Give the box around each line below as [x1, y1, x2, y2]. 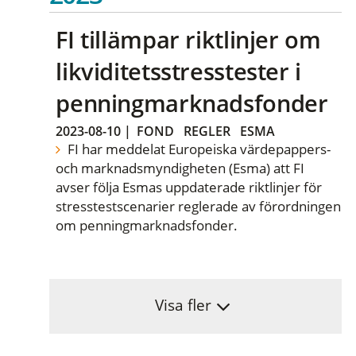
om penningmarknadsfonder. [56, 215, 238, 234]
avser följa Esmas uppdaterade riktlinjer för [56, 177, 323, 196]
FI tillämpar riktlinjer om [56, 24, 321, 56]
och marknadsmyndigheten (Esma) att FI [56, 158, 305, 177]
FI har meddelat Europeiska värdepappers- [64, 139, 331, 158]
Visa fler [154, 294, 211, 316]
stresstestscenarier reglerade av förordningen [56, 196, 342, 215]
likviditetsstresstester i [56, 56, 301, 87]
